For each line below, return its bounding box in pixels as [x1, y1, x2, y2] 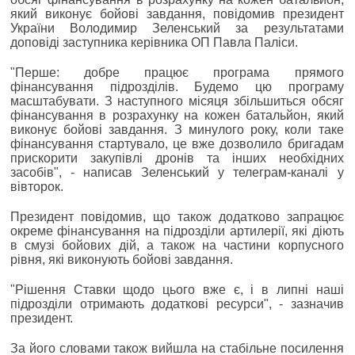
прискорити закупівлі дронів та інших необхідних [10, 151, 344, 165]
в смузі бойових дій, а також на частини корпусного [10, 238, 344, 252]
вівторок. [10, 179, 63, 193]
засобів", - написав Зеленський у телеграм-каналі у [10, 165, 344, 179]
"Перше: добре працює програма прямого [10, 65, 344, 79]
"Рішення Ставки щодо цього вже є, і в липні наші [10, 282, 344, 296]
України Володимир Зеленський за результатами [10, 21, 344, 35]
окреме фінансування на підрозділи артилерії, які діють [10, 223, 344, 238]
